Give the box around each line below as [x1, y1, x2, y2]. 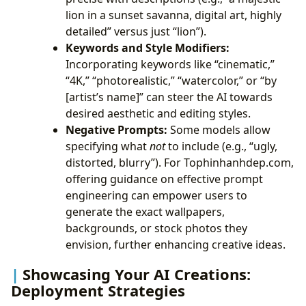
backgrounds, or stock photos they [66, 221, 247, 236]
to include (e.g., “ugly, [165, 139, 277, 154]
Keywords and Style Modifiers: [66, 40, 229, 56]
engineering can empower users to [66, 188, 247, 204]
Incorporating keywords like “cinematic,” [66, 57, 275, 72]
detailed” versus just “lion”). [66, 24, 206, 40]
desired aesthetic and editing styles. [66, 106, 251, 122]
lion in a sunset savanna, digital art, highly [66, 8, 281, 23]
